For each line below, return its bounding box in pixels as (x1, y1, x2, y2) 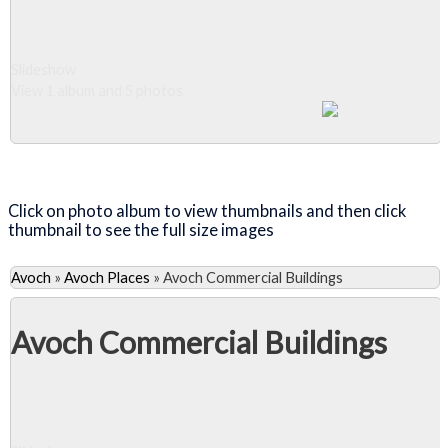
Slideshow (11, 61, 76, 79)
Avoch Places (64, 269, 150, 287)
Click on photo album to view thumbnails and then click (8, 200, 406, 220)
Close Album (50, 154, 152, 172)
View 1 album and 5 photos (11, 82, 183, 100)
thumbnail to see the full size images (8, 219, 277, 239)
